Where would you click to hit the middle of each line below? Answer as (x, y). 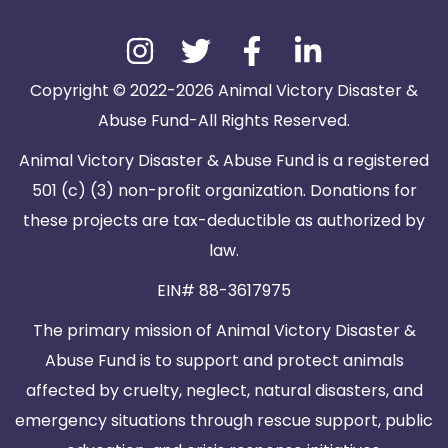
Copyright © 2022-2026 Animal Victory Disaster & (224, 91)
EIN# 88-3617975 (224, 291)
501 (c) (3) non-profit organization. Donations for (224, 191)
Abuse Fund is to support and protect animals (224, 361)
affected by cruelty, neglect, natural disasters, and (224, 391)
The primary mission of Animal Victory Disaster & (224, 331)
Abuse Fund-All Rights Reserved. (224, 121)
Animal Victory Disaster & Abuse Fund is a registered (224, 161)
